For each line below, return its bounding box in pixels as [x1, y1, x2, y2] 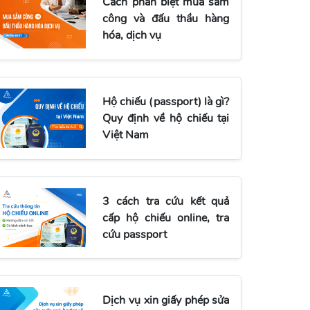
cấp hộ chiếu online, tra [102, 210, 230, 226]
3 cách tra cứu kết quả [102, 193, 230, 209]
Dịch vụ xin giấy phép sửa [102, 293, 230, 309]
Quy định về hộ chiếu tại [102, 111, 230, 127]
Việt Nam [102, 127, 149, 143]
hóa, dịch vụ [102, 28, 162, 44]
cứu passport [102, 226, 167, 242]
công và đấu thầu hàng [102, 11, 230, 27]
